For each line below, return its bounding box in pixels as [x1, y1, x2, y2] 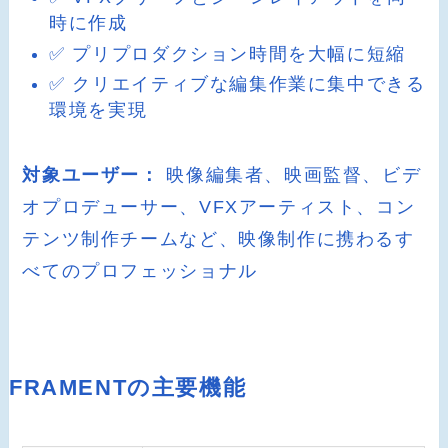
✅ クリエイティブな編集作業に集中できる [49, 74, 426, 95]
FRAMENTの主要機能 [8, 376, 247, 401]
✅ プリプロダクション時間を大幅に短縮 [49, 43, 406, 64]
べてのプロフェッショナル [22, 261, 258, 282]
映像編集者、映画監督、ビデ [159, 165, 422, 186]
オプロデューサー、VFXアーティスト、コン [22, 197, 416, 218]
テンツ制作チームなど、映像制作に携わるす [22, 229, 415, 250]
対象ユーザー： [22, 165, 160, 186]
